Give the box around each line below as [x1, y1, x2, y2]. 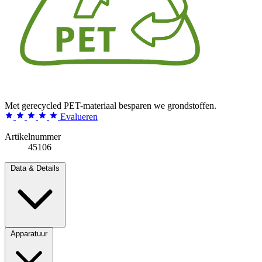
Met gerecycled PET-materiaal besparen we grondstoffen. [5, 100, 216, 111]
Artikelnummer [5, 131, 61, 142]
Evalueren [60, 111, 98, 122]
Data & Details [11, 163, 60, 173]
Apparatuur [11, 229, 47, 238]
